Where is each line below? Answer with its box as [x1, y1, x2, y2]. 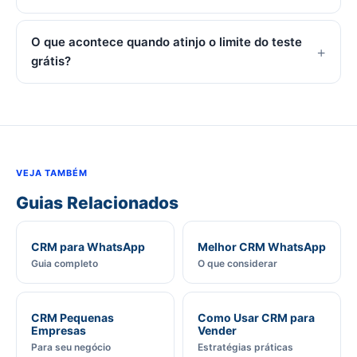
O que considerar [198, 257, 277, 269]
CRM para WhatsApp [31, 240, 145, 253]
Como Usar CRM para [198, 311, 315, 324]
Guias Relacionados [16, 193, 178, 213]
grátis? [31, 53, 71, 69]
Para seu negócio [31, 341, 111, 353]
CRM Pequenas [31, 311, 114, 324]
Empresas [31, 324, 86, 337]
